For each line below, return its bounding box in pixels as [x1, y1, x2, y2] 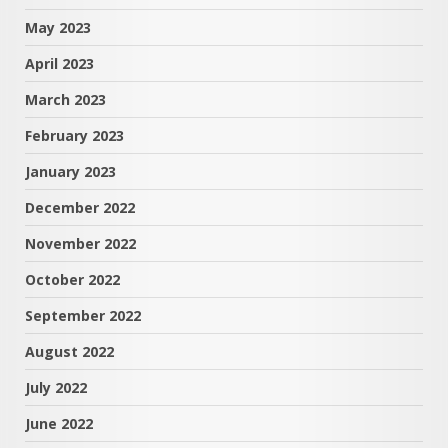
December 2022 [25, 198, 135, 217]
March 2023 [25, 90, 106, 109]
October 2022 [25, 270, 120, 289]
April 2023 [25, 54, 94, 73]
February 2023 [25, 126, 124, 145]
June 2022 [25, 414, 93, 433]
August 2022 [25, 342, 114, 361]
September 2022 [25, 306, 141, 325]
